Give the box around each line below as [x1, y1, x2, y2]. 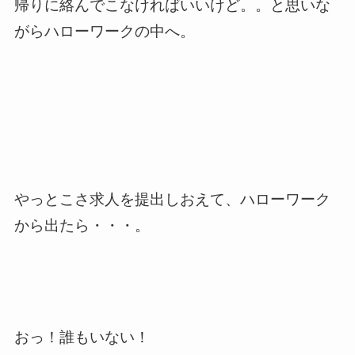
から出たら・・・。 [13, 216, 150, 234]
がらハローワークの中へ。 [13, 22, 195, 40]
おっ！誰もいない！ [13, 328, 150, 345]
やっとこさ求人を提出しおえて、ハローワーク [13, 190, 330, 208]
